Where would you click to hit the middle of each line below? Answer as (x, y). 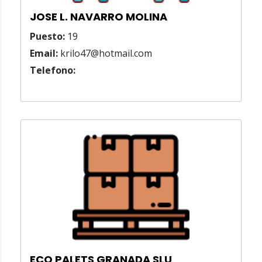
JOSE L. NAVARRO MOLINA (99, 17)
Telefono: (53, 70)
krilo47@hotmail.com (105, 54)
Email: (44, 54)
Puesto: (47, 37)
